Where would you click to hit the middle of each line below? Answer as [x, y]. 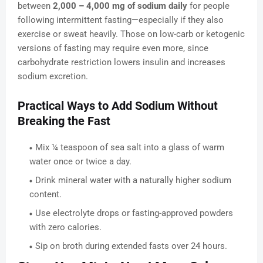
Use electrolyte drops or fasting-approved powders [134, 213]
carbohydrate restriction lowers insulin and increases [122, 63]
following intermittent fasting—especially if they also [121, 20]
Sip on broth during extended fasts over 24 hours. [131, 246]
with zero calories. [65, 227]
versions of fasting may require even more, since [113, 48]
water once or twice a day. [80, 162]
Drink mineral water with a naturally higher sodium [133, 181]
